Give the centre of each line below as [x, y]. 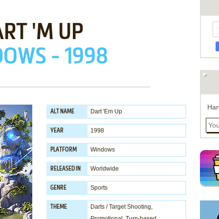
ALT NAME [62, 112]
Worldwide [105, 169]
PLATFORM [64, 150]
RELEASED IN [66, 169]
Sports [99, 188]
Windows [103, 150]
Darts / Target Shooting [121, 207]
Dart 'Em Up [106, 111]
